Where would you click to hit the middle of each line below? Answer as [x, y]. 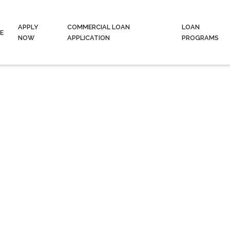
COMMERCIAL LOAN [99, 27]
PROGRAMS [200, 38]
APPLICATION [89, 38]
